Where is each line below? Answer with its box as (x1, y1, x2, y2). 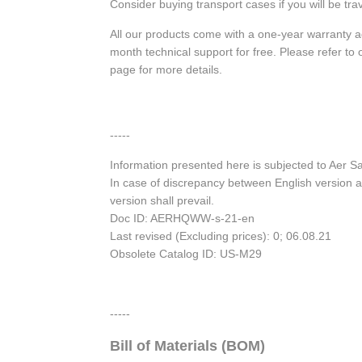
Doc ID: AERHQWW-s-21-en (110, 212, 255, 225)
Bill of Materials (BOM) (110, 338, 265, 355)
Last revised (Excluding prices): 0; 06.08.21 (110, 229, 331, 243)
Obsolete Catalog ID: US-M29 (110, 247, 262, 261)
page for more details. (110, 63, 222, 77)
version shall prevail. (110, 194, 214, 208)
